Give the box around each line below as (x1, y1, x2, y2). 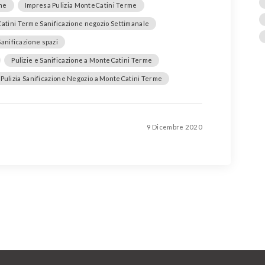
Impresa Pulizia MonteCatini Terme (24, 1, 137, 9)
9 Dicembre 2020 (146, 123, 202, 131)
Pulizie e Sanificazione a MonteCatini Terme (11, 56, 153, 64)
